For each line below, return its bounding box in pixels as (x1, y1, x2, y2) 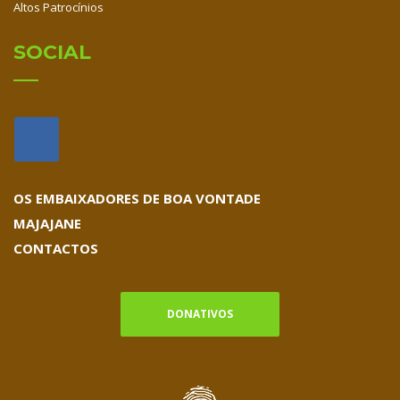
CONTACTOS (13, 239, 98, 257)
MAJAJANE (13, 214, 81, 232)
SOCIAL (13, 40, 91, 64)
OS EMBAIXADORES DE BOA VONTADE (13, 189, 261, 207)
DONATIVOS (167, 306, 233, 321)
